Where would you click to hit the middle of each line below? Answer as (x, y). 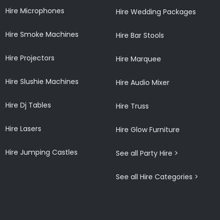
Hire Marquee (139, 59)
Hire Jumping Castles (42, 152)
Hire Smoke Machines (42, 34)
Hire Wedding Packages (156, 12)
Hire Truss (133, 106)
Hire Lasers (24, 128)
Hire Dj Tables (28, 105)
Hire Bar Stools (140, 35)
